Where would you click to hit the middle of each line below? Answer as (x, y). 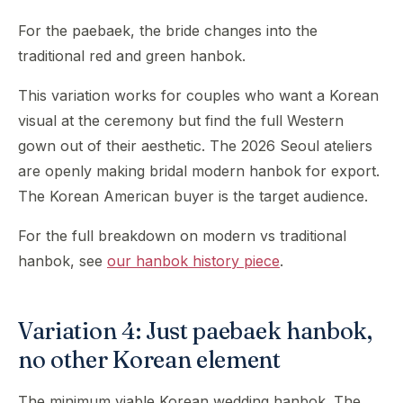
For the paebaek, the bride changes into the (168, 31)
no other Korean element (149, 360)
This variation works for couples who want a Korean (198, 95)
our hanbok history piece (193, 261)
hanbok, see (63, 261)
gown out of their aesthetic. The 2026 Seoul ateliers (195, 146)
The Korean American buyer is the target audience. (193, 196)
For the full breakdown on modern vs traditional (182, 236)
